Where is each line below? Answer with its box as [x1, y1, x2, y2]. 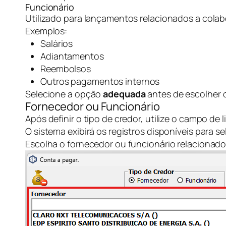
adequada [103, 88, 146, 100]
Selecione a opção [25, 88, 103, 100]
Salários [40, 37, 73, 49]
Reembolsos [40, 63, 91, 75]
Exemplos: [25, 25, 68, 37]
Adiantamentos [40, 50, 104, 62]
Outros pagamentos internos [40, 75, 160, 87]
